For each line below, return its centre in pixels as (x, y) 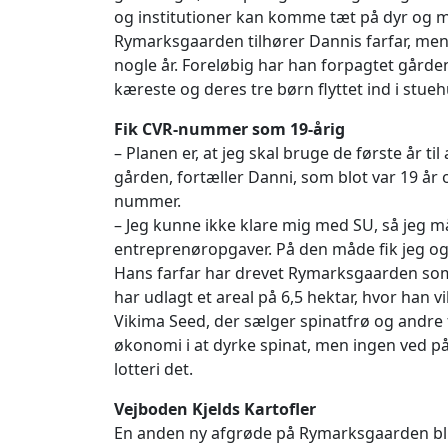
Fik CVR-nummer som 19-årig (229, 128)
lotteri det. (153, 368)
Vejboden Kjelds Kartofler (215, 408)
